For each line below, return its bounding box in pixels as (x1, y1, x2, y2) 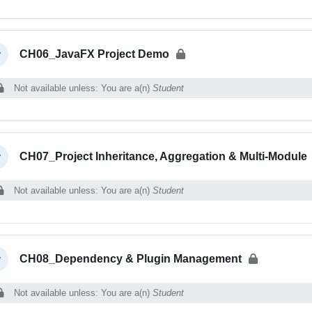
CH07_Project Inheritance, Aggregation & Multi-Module (19, 150, 307, 162)
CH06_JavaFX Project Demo (19, 47, 169, 60)
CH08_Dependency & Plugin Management (19, 252, 242, 265)
